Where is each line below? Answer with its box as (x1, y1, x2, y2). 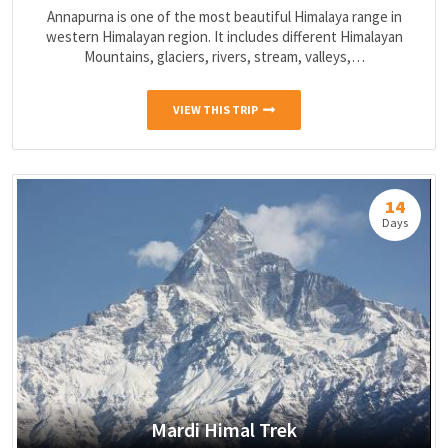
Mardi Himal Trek (151, 417, 297, 443)
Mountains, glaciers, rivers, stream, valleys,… (83, 47, 365, 67)
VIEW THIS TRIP (173, 101, 258, 117)
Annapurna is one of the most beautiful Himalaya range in (46, 7, 402, 27)
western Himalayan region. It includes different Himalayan (45, 27, 403, 47)
